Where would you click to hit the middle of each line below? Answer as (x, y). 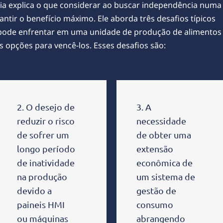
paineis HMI (41, 204)
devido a (34, 190)
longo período (46, 148)
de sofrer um (43, 134)
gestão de (156, 190)
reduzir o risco (46, 120)
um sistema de (166, 176)
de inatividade (46, 162)
